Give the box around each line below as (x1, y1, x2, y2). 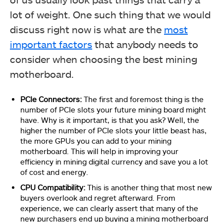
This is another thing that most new (87, 182, 212, 192)
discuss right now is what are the (10, 23, 164, 35)
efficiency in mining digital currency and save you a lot (20, 157, 208, 166)
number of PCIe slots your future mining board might (20, 105, 206, 114)
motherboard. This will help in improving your (20, 146, 178, 156)
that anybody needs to (92, 38, 198, 50)
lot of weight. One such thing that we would (10, 8, 211, 20)
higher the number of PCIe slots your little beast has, (20, 125, 207, 135)
